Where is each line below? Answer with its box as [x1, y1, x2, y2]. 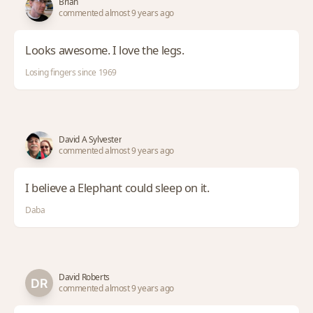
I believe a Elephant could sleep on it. [25, 179, 210, 196]
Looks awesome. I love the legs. [25, 41, 184, 58]
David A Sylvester [59, 133, 122, 145]
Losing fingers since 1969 [25, 66, 117, 78]
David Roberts [59, 270, 110, 283]
